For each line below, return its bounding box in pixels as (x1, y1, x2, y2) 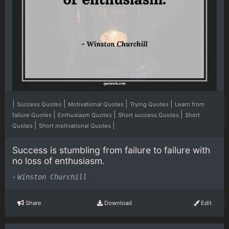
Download (102, 199, 132, 207)
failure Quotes (12, 111, 53, 119)
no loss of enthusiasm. (12, 155, 105, 166)
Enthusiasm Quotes (58, 111, 113, 119)
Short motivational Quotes (39, 122, 112, 129)
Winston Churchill (17, 173, 87, 181)
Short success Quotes (118, 111, 180, 119)
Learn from (175, 100, 204, 108)
